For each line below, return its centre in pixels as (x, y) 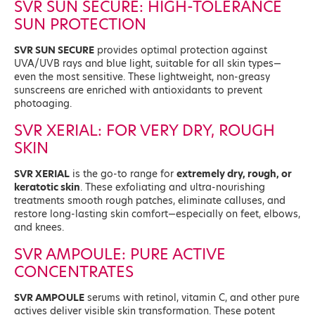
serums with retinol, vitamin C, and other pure (192, 298)
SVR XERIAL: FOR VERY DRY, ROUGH (144, 130)
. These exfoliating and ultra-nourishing (173, 187)
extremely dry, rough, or (234, 174)
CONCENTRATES (74, 271)
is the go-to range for (123, 174)
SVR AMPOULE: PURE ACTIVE (120, 254)
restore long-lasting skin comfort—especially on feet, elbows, (157, 214)
